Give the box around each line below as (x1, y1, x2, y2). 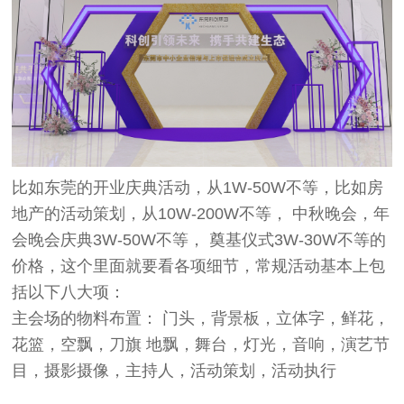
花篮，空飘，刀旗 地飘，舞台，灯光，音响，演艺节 (12, 335, 390, 353)
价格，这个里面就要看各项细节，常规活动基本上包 (12, 256, 386, 275)
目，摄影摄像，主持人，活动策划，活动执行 (12, 361, 337, 380)
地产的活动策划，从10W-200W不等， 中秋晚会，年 (12, 204, 390, 223)
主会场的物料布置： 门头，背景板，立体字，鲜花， (12, 308, 390, 327)
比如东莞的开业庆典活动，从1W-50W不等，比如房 (12, 178, 384, 197)
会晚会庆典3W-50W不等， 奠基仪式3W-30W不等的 (12, 230, 387, 249)
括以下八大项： (12, 282, 126, 301)
